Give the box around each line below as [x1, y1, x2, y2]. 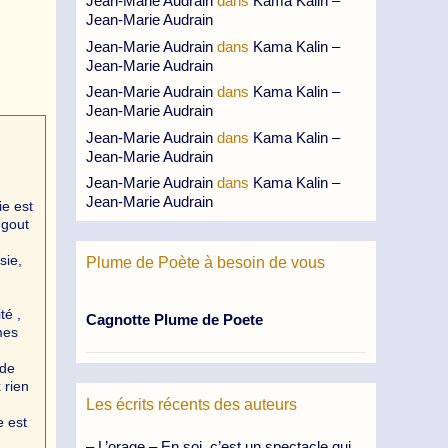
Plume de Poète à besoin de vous [86, 254, 325, 271]
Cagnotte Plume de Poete [86, 311, 263, 328]
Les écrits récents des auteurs [86, 395, 297, 413]
